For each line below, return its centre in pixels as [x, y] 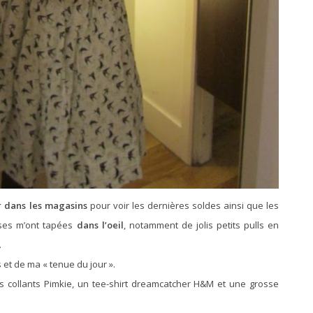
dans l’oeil [100, 225]
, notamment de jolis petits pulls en [201, 225]
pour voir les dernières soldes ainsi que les [183, 205]
